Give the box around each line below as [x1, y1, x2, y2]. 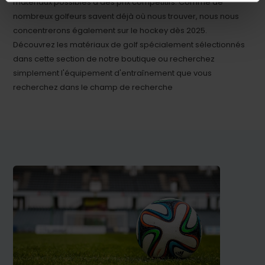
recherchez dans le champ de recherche [13, 82, 173, 93]
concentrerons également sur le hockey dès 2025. [13, 25, 208, 36]
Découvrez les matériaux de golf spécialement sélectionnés [13, 39, 245, 50]
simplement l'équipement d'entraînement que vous [13, 67, 212, 79]
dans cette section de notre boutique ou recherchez [13, 53, 215, 64]
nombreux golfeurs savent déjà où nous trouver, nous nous [13, 11, 240, 22]
